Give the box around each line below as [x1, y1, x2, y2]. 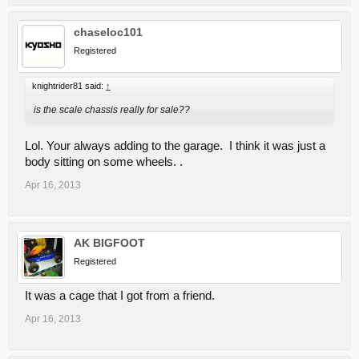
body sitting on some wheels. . [25, 155, 183, 168]
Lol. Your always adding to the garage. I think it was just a [25, 139, 325, 152]
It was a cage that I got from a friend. [25, 288, 215, 302]
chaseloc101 [74, 26, 143, 38]
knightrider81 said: [32, 81, 106, 91]
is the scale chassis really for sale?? [34, 104, 190, 115]
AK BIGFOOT [74, 236, 145, 249]
